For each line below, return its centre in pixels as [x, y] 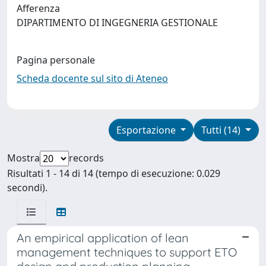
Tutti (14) [222, 130]
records [86, 158]
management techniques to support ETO [127, 252]
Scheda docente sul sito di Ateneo [92, 78]
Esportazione [147, 130]
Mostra [23, 158]
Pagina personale [56, 60]
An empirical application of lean [103, 237]
